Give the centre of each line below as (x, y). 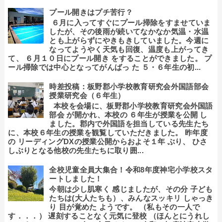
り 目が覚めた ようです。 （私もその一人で (125, 207)
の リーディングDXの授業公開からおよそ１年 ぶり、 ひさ (108, 141)
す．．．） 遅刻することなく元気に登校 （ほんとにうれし (109, 216)
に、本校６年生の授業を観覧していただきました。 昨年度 (108, 132)
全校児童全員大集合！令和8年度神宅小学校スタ (131, 169)
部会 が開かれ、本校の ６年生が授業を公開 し (128, 114)
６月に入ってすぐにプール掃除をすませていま (130, 22)
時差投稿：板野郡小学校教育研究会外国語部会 (129, 86)
